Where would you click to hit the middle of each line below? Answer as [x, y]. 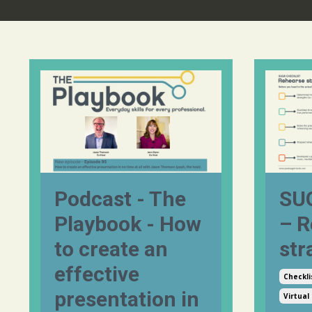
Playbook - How [128, 224]
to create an [111, 249]
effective [97, 274]
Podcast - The [120, 198]
